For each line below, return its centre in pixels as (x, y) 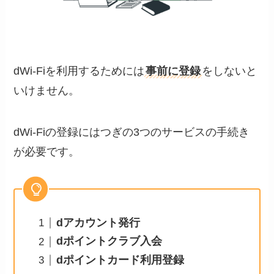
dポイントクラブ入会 (109, 241)
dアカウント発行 (98, 222)
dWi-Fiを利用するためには (79, 71)
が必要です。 (47, 151)
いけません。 (47, 90)
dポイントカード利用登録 (120, 260)
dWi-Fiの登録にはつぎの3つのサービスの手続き (132, 132)
